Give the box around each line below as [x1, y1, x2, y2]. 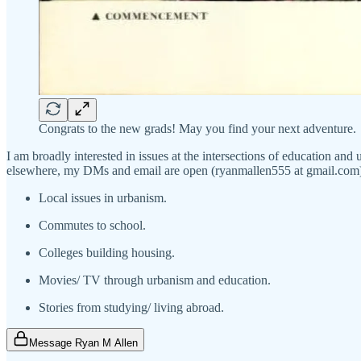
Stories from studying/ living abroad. [39, 301, 224, 315]
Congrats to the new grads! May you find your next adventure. [39, 122, 356, 136]
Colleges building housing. [39, 246, 175, 260]
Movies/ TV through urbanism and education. [39, 273, 271, 288]
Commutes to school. [39, 218, 146, 233]
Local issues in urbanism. [39, 191, 167, 205]
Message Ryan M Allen [29, 337, 138, 350]
